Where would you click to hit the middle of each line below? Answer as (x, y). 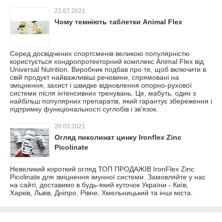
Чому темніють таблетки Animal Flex (118, 22)
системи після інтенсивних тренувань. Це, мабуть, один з (103, 93)
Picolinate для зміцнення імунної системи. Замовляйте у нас (108, 177)
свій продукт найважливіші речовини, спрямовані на (94, 77)
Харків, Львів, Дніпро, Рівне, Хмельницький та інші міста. (101, 193)
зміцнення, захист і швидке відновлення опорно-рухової (101, 85)
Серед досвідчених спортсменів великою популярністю (100, 54)
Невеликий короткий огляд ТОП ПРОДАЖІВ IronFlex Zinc (102, 169)
